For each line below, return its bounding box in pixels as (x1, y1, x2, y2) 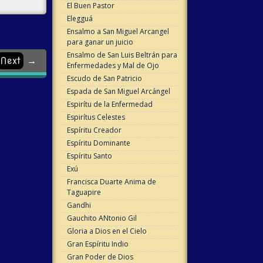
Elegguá (66, 14, 93, 24)
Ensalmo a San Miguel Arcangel (66, 26, 169, 37)
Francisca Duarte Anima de (66, 177, 156, 187)
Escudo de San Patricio (66, 73, 142, 84)
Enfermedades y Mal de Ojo (66, 60, 159, 71)
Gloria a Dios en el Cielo (66, 226, 147, 237)
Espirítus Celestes (66, 112, 125, 123)
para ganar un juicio (66, 37, 133, 48)
